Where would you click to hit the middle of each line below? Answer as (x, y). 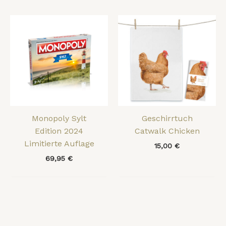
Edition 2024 (59, 131)
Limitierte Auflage (59, 144)
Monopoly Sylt (59, 119)
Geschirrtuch (167, 119)
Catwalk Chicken (167, 131)
